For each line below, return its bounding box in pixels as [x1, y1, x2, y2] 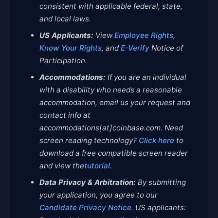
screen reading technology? [39, 136, 137, 145]
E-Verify [119, 43, 149, 53]
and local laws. [39, 14, 91, 23]
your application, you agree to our [39, 190, 158, 200]
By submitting [138, 178, 186, 187]
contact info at [39, 110, 91, 120]
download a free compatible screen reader [39, 148, 188, 158]
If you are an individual [108, 73, 186, 82]
